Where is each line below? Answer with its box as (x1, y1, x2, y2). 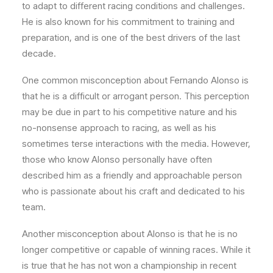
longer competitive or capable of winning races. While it (22, 244, 250, 256)
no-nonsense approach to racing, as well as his (22, 122, 216, 134)
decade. (22, 48, 56, 60)
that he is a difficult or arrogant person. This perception (22, 90, 249, 102)
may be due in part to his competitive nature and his (22, 106, 237, 118)
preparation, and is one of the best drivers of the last (22, 32, 240, 44)
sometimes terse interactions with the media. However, (22, 138, 250, 150)
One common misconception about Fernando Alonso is (22, 74, 249, 87)
